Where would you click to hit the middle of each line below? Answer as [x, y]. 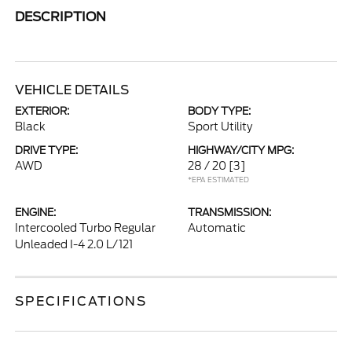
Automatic [217, 228]
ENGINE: [36, 213]
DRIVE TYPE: [47, 150]
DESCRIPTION [61, 17]
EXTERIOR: [42, 111]
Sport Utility [220, 126]
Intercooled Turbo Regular [86, 228]
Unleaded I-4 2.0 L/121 [74, 244]
